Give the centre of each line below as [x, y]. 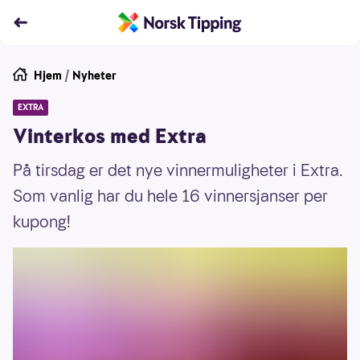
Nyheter [94, 76]
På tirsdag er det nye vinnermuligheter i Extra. [178, 170]
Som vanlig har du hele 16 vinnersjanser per [170, 196]
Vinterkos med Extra [110, 137]
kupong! [42, 222]
